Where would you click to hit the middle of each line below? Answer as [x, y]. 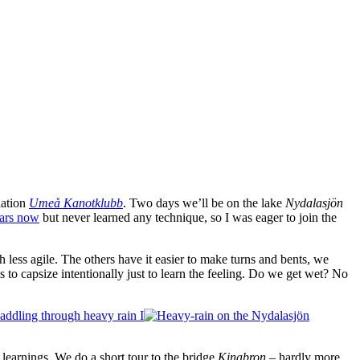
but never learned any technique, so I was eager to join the [188, 217]
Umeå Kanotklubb [76, 202]
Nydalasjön [314, 202]
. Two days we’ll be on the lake [204, 202]
